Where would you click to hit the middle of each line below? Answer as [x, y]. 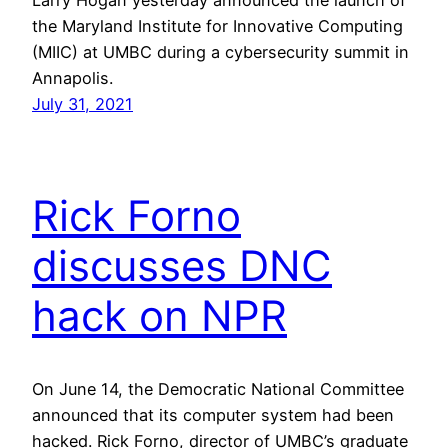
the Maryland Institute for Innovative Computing [217, 25]
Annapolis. [72, 77]
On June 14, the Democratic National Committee [218, 389]
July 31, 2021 [82, 103]
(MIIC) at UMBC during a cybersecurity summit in [220, 51]
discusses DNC [182, 266]
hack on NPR [159, 316]
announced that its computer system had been [213, 415]
